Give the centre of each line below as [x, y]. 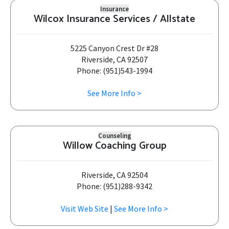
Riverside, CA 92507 [114, 59]
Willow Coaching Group [114, 146]
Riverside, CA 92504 [114, 175]
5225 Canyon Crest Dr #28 [114, 48]
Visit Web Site [85, 209]
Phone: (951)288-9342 [114, 186]
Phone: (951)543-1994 [114, 71]
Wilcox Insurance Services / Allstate [114, 19]
